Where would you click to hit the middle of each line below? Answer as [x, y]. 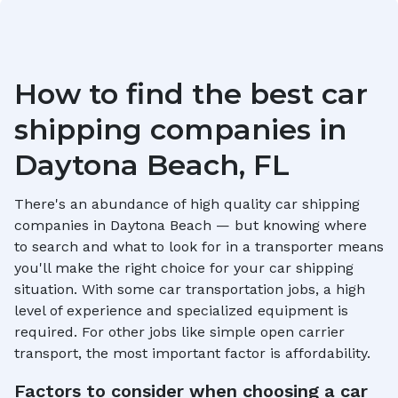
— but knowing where [289, 225]
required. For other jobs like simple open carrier [179, 332]
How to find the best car [191, 94]
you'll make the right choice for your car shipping [184, 268]
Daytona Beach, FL [152, 165]
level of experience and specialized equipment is [181, 310]
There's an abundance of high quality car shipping [187, 204]
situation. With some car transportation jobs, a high [190, 289]
